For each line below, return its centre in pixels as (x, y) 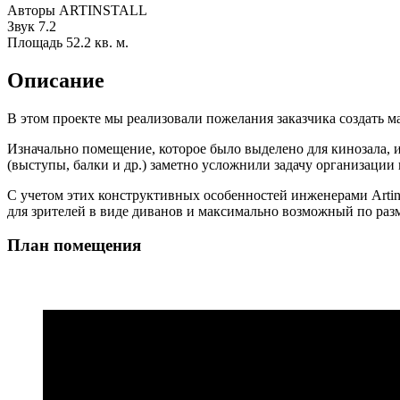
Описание (56, 80)
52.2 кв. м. (97, 42)
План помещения (74, 246)
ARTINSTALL (103, 10)
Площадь (35, 42)
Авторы (31, 10)
